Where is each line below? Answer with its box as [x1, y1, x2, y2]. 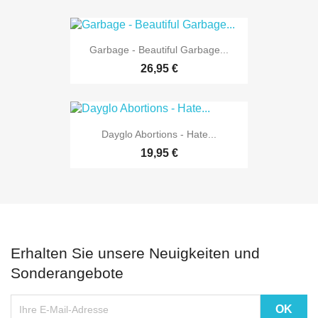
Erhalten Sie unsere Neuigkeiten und [11, 244, 260, 261]
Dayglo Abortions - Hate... [102, 128, 216, 140]
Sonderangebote [11, 264, 124, 281]
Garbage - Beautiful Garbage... [89, 44, 229, 56]
